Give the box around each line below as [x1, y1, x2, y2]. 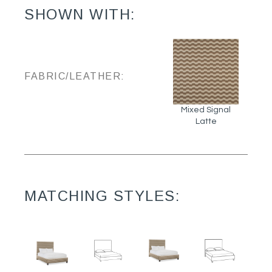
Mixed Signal [181, 106, 231, 115]
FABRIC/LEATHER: [24, 70, 125, 81]
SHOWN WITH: [24, 6, 135, 23]
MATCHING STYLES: [24, 187, 180, 204]
